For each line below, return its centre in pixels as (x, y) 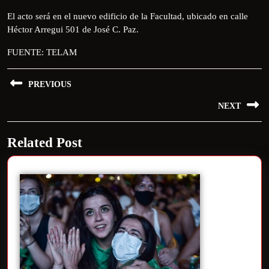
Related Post (45, 142)
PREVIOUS (50, 84)
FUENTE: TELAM (42, 52)
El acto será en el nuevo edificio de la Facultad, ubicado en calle (128, 16)
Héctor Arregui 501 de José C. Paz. (73, 29)
